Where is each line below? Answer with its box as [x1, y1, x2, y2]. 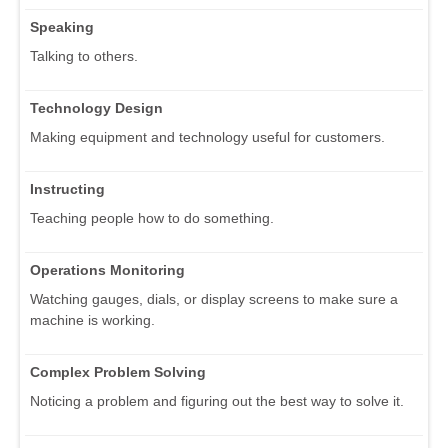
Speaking [30, 18, 94, 35]
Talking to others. [30, 47, 138, 64]
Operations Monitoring [30, 261, 185, 278]
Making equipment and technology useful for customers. [30, 128, 385, 145]
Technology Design [30, 99, 163, 116]
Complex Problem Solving [30, 363, 206, 380]
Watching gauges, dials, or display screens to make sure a [30, 290, 398, 307]
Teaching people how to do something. [30, 209, 274, 226]
